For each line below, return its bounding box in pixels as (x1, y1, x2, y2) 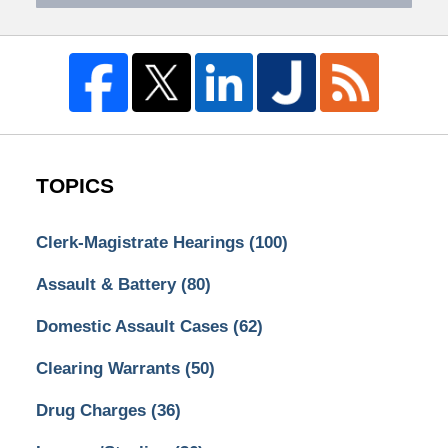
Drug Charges (35, 401, 151, 421)
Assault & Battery (35, 275, 181, 295)
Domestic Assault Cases (35, 317, 233, 337)
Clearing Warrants (35, 359, 185, 379)
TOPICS (35, 174, 114, 199)
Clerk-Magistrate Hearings (35, 233, 249, 253)
